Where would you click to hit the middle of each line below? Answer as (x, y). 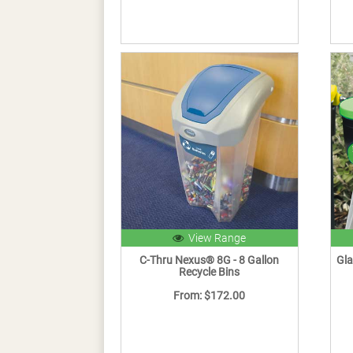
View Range (215, 238)
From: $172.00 (210, 296)
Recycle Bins (210, 272)
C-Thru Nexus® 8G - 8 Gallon (210, 260)
